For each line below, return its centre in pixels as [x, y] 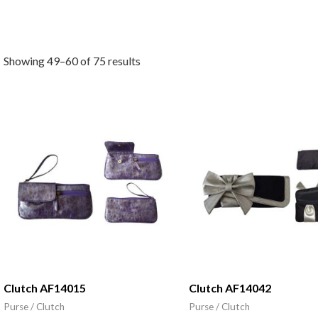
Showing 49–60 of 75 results [72, 61]
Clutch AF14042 [230, 288]
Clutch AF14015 [44, 288]
